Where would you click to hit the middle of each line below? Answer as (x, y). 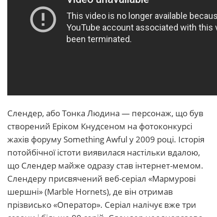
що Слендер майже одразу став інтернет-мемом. (105, 166)
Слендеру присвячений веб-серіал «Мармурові (101, 179)
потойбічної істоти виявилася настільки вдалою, (104, 153)
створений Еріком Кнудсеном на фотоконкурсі (100, 126)
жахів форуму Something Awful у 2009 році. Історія (106, 139)
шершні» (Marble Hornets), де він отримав (90, 192)
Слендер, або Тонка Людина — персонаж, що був (105, 113)
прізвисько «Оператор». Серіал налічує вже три (102, 205)
